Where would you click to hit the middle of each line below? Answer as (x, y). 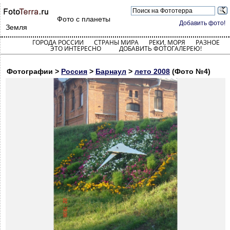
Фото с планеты (84, 19)
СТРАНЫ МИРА (116, 42)
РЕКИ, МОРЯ (167, 42)
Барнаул (111, 71)
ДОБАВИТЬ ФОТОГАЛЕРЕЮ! (160, 49)
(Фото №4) (190, 71)
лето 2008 (152, 71)
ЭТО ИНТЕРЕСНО (75, 49)
